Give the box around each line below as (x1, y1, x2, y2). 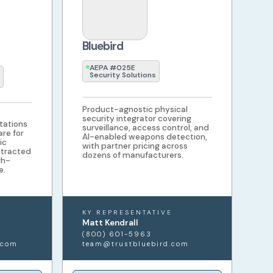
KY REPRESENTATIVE (82, 208, 173, 217)
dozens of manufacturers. (82, 150, 184, 161)
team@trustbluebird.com (82, 239, 190, 249)
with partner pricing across (82, 141, 188, 152)
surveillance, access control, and (82, 122, 210, 133)
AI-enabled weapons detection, (82, 132, 208, 143)
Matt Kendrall (82, 218, 139, 229)
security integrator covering (82, 113, 192, 124)
